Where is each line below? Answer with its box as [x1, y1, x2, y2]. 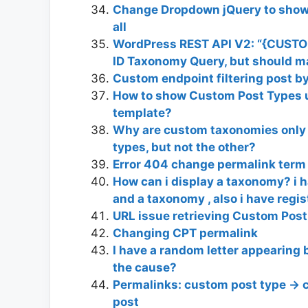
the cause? [113, 260, 177, 274]
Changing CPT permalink [113, 225, 258, 240]
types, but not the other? [113, 140, 256, 154]
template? [113, 105, 172, 120]
